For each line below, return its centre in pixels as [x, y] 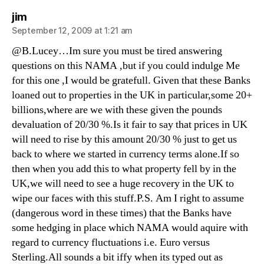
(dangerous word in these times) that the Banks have [122, 213]
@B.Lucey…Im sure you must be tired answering [117, 51]
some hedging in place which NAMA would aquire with [130, 228]
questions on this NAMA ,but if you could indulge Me [126, 66]
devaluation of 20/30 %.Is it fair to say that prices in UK [130, 125]
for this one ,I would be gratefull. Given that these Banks [131, 80]
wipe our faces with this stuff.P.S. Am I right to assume [128, 198]
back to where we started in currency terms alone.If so [126, 154]
